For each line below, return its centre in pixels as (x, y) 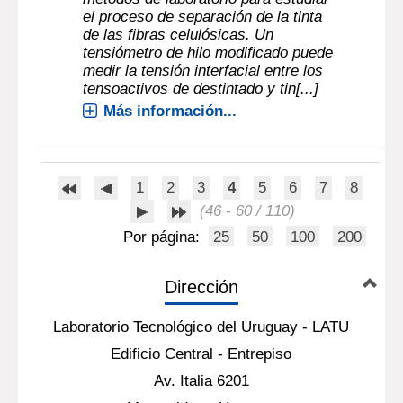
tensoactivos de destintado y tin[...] (201, 89)
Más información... (170, 111)
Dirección (201, 287)
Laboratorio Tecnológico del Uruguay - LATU (201, 327)
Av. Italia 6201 (201, 381)
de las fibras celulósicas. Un (179, 35)
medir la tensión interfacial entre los (203, 71)
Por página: (164, 237)
